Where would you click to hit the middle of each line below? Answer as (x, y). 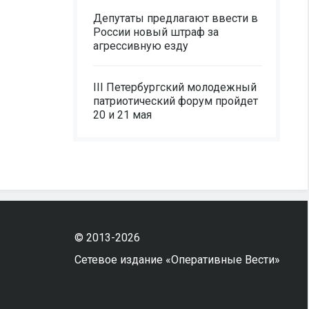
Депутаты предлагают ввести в (176, 18)
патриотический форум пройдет (176, 101)
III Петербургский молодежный (175, 87)
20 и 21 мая (122, 115)
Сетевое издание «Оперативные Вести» (177, 260)
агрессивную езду (141, 46)
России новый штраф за (156, 32)
